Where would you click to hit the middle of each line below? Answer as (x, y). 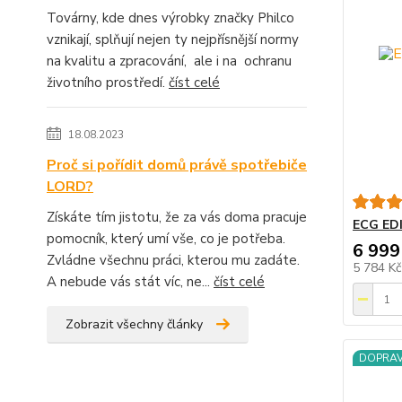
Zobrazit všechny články (134, 325)
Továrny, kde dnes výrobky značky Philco (170, 18)
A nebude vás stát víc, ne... (130, 282)
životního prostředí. (108, 83)
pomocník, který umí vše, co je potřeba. (166, 239)
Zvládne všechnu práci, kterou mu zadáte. (173, 261)
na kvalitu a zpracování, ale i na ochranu (169, 61)
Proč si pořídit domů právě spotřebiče (177, 166)
